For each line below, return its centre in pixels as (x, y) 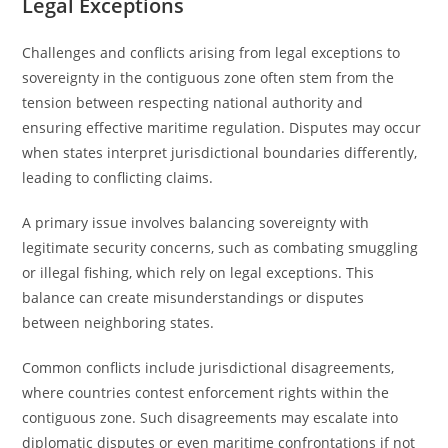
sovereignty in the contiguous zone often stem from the (208, 77)
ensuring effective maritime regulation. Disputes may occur (222, 127)
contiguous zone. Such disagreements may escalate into (210, 417)
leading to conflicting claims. (118, 177)
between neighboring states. (118, 322)
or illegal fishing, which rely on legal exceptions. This (198, 272)
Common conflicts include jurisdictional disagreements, (208, 367)
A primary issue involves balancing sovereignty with (196, 222)
